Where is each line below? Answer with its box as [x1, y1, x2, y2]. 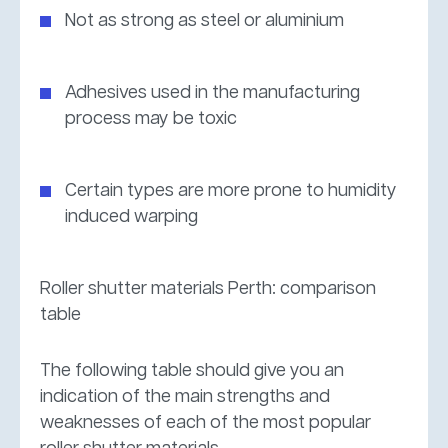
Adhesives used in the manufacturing [65, 83, 360, 102]
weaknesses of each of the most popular [40, 413, 371, 432]
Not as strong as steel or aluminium [65, 11, 344, 30]
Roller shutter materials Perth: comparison [40, 279, 376, 298]
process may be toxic [65, 109, 237, 128]
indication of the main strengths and [40, 387, 330, 406]
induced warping [65, 207, 198, 226]
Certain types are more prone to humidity [65, 181, 397, 200]
